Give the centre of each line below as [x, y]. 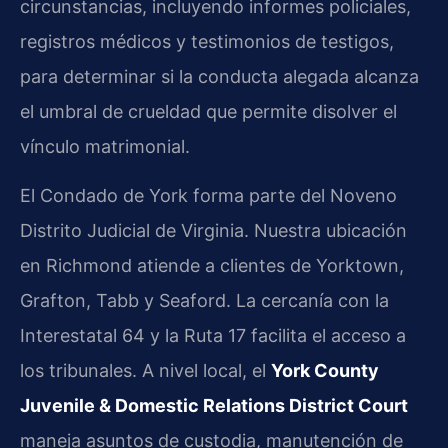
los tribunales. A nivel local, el [145, 370]
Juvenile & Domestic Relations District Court [214, 405]
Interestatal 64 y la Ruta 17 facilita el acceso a [213, 335]
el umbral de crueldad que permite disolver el [208, 111]
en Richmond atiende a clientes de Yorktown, [212, 265]
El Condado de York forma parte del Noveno [208, 195]
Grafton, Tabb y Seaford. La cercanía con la [204, 300]
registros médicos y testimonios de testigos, [207, 41]
